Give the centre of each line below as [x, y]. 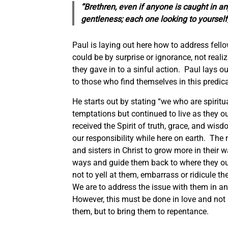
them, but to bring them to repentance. [140, 211]
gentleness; [103, 19]
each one [141, 19]
